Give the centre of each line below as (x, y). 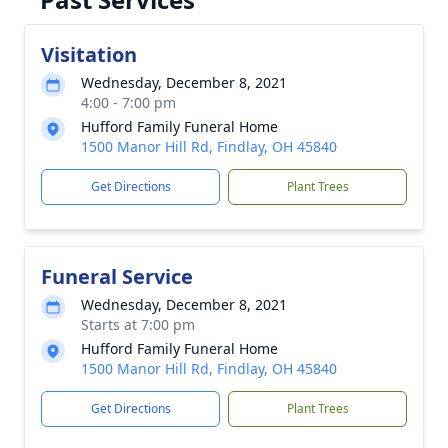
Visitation (89, 54)
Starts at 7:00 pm (138, 324)
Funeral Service (117, 276)
